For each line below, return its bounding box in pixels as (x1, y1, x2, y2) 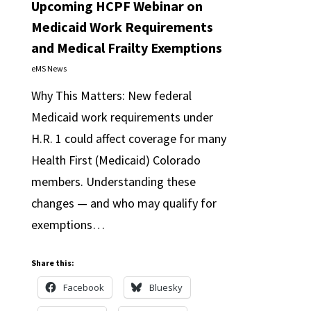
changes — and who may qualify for (31, 195, 217, 211)
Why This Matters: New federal (31, 87, 192, 103)
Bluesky (149, 281, 183, 294)
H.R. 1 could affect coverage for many (31, 131, 226, 146)
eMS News (31, 63, 67, 74)
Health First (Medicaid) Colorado (31, 152, 201, 168)
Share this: (31, 258, 74, 268)
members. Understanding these (31, 174, 196, 190)
